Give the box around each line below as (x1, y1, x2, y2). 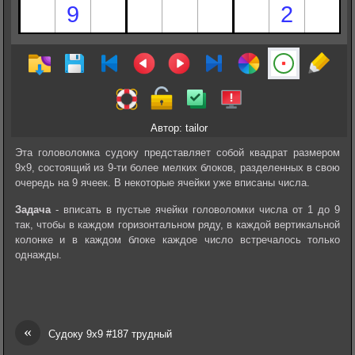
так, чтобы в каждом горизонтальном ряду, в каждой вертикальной (14, 219, 341, 231)
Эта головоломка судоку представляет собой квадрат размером (14, 146, 341, 158)
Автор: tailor (150, 121, 208, 134)
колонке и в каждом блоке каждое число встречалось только (14, 234, 341, 246)
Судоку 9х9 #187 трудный (48, 327, 172, 340)
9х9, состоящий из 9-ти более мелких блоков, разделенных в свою (14, 161, 341, 174)
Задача (14, 204, 51, 216)
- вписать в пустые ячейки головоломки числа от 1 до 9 (50, 204, 341, 216)
